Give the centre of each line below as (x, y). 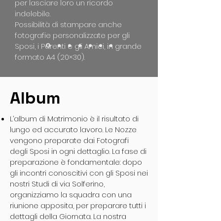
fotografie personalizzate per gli (72, 35)
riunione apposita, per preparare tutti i (78, 205)
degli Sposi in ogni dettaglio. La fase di (78, 151)
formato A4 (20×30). (50, 57)
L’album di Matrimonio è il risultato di (74, 119)
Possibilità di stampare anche (68, 24)
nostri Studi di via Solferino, (57, 184)
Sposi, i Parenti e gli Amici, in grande (78, 46)
